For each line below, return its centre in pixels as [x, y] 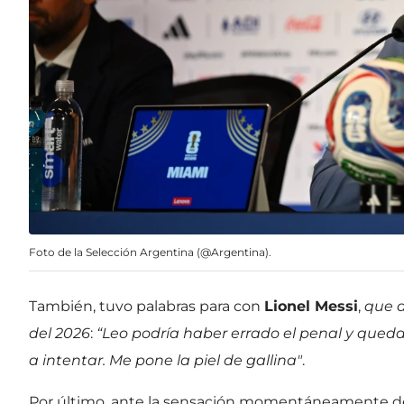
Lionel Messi [311, 307]
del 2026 [60, 334]
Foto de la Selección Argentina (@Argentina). [150, 252]
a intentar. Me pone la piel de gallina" [165, 361]
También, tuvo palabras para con [147, 307]
